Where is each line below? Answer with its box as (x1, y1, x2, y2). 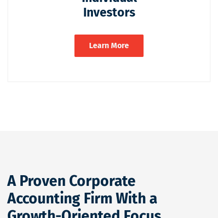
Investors (83, 5, 135, 20)
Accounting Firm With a (7, 189, 157, 207)
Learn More (89, 40, 129, 50)
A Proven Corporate (7, 172, 136, 190)
